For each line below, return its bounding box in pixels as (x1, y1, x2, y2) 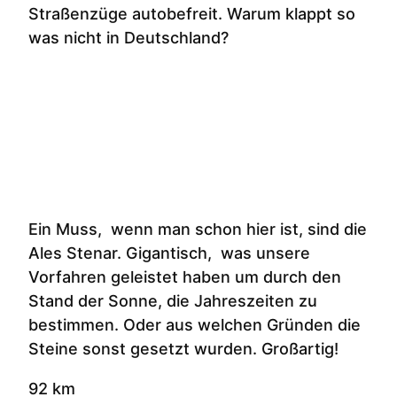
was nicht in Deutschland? (28, 28, 229, 48)
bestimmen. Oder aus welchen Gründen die (28, 315, 361, 335)
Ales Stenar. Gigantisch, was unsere (28, 244, 310, 263)
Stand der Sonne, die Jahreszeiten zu (28, 292, 317, 311)
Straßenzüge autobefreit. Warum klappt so (28, 4, 355, 24)
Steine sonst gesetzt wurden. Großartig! (28, 339, 339, 359)
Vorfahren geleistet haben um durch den (28, 268, 341, 287)
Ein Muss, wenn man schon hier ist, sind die (28, 220, 367, 239)
